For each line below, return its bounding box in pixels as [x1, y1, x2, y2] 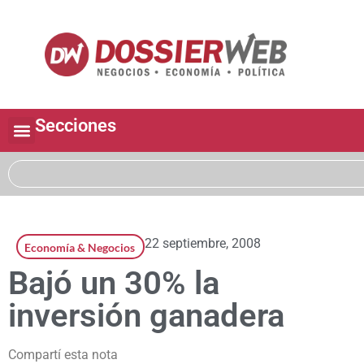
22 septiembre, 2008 [145, 236, 261, 252]
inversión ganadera [8, 297, 284, 336]
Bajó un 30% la [8, 264, 219, 303]
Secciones [35, 115, 116, 136]
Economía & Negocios [24, 240, 135, 255]
